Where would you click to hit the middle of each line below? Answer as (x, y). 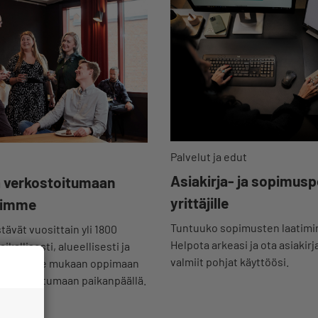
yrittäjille (199, 202)
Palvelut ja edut (209, 156)
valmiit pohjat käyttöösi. (230, 261)
